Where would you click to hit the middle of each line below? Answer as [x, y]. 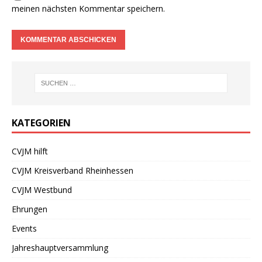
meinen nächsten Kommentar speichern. [88, 8]
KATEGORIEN [41, 123]
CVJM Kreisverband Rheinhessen [73, 170]
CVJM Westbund [42, 189]
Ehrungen [30, 209]
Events [24, 228]
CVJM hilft [30, 151]
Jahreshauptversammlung [60, 247]
